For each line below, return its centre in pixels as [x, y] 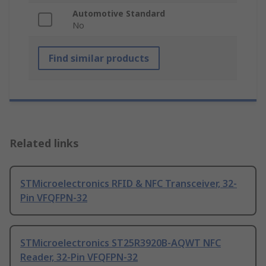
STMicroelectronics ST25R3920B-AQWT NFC [121, 243]
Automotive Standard [119, 14]
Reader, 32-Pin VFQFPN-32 [79, 257]
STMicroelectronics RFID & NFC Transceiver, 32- [129, 184]
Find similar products [99, 58]
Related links [44, 143]
